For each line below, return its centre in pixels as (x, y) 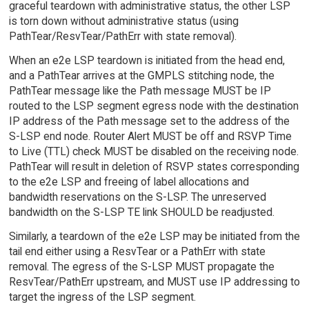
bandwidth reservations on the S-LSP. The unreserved (137, 197)
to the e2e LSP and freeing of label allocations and (129, 181)
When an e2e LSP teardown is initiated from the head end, (147, 60)
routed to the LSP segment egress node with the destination (153, 106)
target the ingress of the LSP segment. (102, 297)
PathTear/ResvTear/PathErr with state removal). (122, 37)
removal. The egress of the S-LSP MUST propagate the (141, 266)
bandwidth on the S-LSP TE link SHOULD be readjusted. (141, 212)
